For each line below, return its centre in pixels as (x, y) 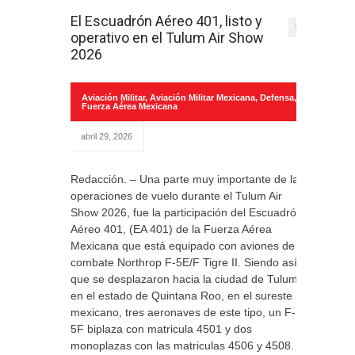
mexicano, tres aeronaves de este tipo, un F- (183, 312)
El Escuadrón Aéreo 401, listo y (166, 21)
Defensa (277, 97)
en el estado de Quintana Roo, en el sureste (181, 296)
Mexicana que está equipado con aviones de (183, 246)
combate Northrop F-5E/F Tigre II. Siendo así (184, 262)
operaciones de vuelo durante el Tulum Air (176, 196)
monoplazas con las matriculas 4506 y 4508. (182, 345)
